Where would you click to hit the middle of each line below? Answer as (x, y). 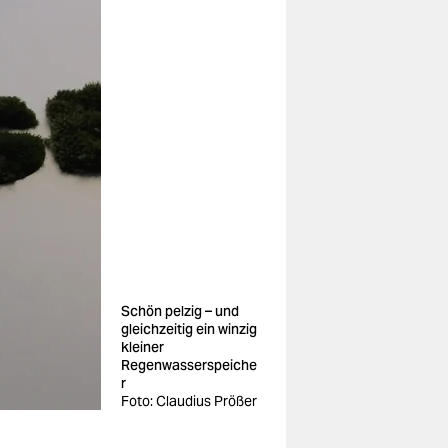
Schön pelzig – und (180, 311)
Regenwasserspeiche (189, 365)
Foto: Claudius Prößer (189, 401)
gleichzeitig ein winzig (189, 329)
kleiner (142, 347)
